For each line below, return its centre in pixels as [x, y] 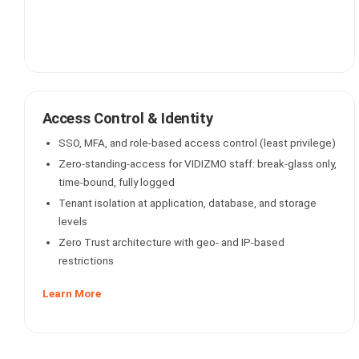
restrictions [86, 260]
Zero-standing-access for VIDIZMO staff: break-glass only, [197, 163]
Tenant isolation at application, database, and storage [187, 203]
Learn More [71, 293]
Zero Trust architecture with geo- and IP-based [171, 242]
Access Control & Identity [127, 119]
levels [73, 221]
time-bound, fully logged [116, 182]
